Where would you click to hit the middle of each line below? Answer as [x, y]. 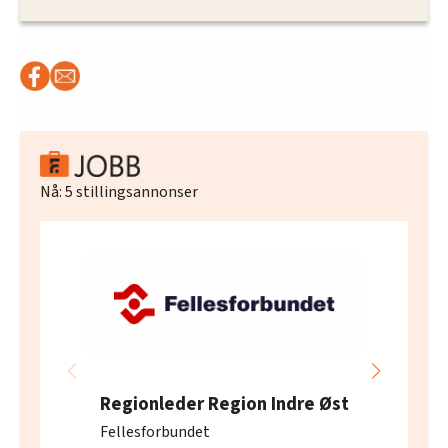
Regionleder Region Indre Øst [224, 403]
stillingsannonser [135, 191]
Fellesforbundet [154, 431]
